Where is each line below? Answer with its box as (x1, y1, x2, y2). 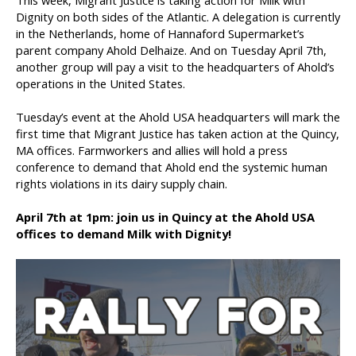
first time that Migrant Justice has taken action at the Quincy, (16, 126, 339, 141)
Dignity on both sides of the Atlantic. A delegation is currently (16, 9, 340, 25)
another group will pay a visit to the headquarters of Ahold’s (16, 59, 335, 75)
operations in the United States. (16, 75, 185, 91)
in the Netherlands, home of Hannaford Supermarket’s (16, 25, 304, 41)
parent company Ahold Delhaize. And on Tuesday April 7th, (16, 42, 327, 58)
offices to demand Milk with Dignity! (16, 226, 231, 242)
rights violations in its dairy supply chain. (16, 176, 227, 192)
